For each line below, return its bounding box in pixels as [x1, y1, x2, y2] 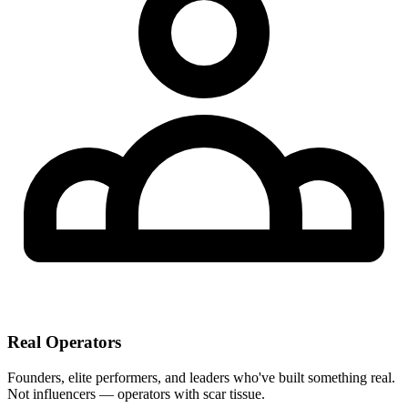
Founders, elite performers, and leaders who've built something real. [7, 369, 395, 385]
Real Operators [7, 332, 121, 352]
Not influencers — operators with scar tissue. [7, 385, 265, 402]
